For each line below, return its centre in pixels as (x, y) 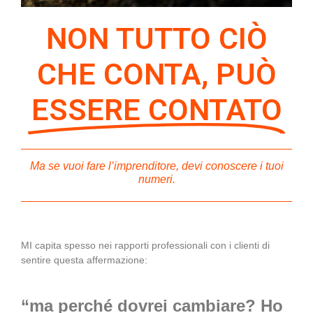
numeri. (156, 179)
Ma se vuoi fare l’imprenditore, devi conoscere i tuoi (156, 166)
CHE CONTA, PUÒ (156, 74)
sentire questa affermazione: (84, 260)
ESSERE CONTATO (156, 109)
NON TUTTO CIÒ (156, 38)
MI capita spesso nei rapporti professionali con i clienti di (145, 245)
